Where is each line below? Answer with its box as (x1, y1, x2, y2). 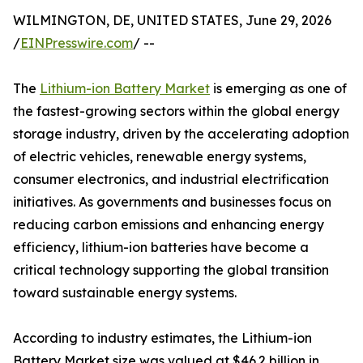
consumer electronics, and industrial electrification (13, 171, 329, 188)
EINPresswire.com (20, 35, 133, 52)
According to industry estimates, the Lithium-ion (13, 330, 312, 347)
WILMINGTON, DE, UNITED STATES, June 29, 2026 (13, 12, 331, 29)
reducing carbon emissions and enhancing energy (13, 216, 324, 233)
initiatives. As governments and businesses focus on (13, 194, 331, 211)
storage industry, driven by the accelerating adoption (13, 126, 349, 143)
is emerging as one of (210, 80, 347, 97)
